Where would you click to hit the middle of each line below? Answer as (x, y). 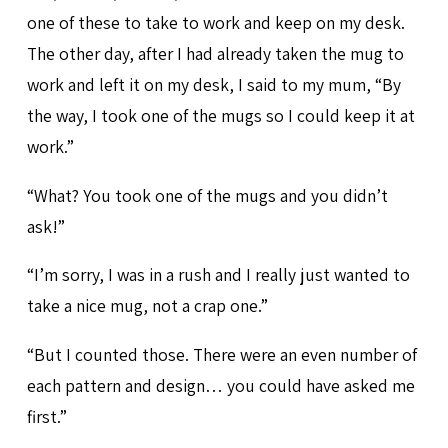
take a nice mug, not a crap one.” (147, 306)
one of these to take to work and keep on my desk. (215, 23)
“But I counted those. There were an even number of (221, 354)
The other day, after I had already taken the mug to (215, 54)
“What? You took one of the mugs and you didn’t (207, 195)
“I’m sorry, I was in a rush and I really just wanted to (218, 275)
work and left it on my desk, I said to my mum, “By (213, 85)
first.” (46, 416)
